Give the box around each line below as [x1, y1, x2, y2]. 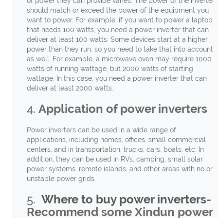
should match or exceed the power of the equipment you [26, 6, 209, 14]
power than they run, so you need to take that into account [26, 45, 213, 53]
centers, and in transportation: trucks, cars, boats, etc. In [26, 145, 204, 153]
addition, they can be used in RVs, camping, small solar [26, 155, 203, 163]
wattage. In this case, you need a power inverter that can [26, 74, 207, 82]
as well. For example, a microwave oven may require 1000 [26, 54, 212, 63]
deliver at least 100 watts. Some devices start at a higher [26, 35, 208, 43]
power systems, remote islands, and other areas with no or [26, 164, 213, 173]
